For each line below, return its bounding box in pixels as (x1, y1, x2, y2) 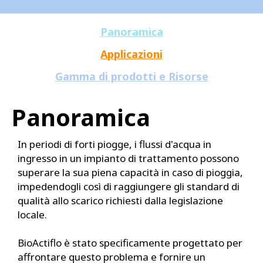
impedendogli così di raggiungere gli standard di (18, 180, 240, 194)
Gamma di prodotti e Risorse (55, 69, 208, 84)
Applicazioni (100, 47, 163, 62)
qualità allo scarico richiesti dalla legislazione (18, 194, 223, 208)
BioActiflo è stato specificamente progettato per (18, 236, 242, 250)
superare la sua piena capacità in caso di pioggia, (18, 166, 243, 180)
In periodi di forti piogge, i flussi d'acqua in (18, 137, 211, 151)
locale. (18, 208, 49, 222)
